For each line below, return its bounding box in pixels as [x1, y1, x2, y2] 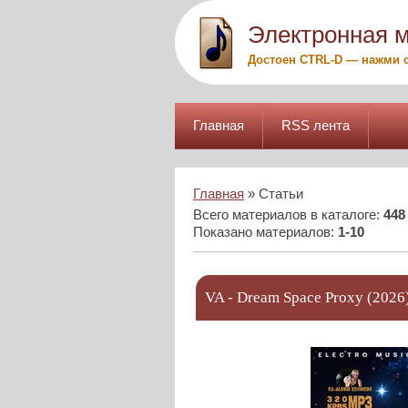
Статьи [259, 187, 303, 201]
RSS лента [281, 118, 350, 133]
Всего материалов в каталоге [193, 208, 376, 222]
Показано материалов [193, 225, 331, 240]
